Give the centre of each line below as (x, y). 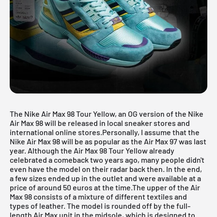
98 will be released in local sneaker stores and (112, 123)
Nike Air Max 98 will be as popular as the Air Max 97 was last (108, 141)
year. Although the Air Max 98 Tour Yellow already (92, 150)
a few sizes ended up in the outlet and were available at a (105, 178)
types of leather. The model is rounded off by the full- (100, 205)
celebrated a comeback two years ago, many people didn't (107, 159)
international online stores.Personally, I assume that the (105, 132)
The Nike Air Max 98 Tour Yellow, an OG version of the (99, 113)
